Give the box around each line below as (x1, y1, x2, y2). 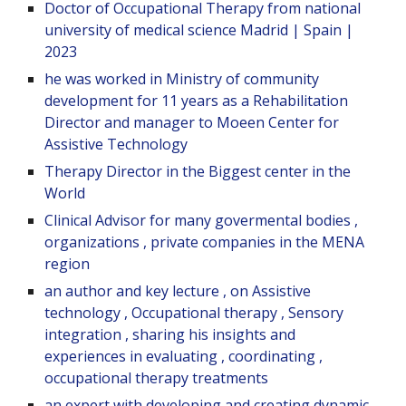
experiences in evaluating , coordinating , (44, 346, 324, 367)
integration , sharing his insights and (44, 324, 296, 345)
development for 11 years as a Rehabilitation (44, 91, 349, 111)
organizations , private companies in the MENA (44, 232, 365, 253)
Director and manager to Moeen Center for (44, 112, 340, 133)
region (44, 254, 94, 275)
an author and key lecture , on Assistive (44, 281, 312, 302)
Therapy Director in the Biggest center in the (44, 161, 352, 182)
